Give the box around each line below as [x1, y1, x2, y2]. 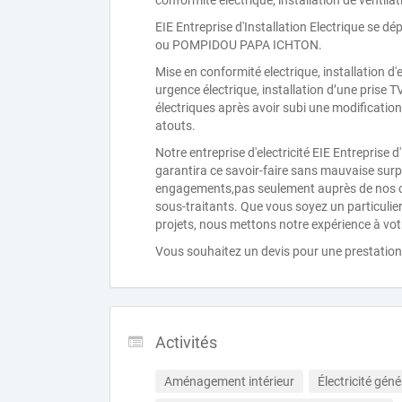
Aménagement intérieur [164, 374, 294, 389]
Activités [155, 333, 217, 352]
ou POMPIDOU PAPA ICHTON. [155, 38, 322, 52]
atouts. [155, 118, 196, 133]
